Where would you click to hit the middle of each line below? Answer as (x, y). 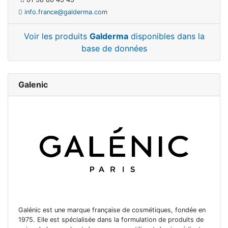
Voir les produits (56, 36)
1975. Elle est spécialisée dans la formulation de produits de (111, 220)
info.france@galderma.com (65, 12)
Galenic (33, 84)
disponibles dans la (166, 36)
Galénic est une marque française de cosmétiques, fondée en (112, 210)
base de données (114, 48)
